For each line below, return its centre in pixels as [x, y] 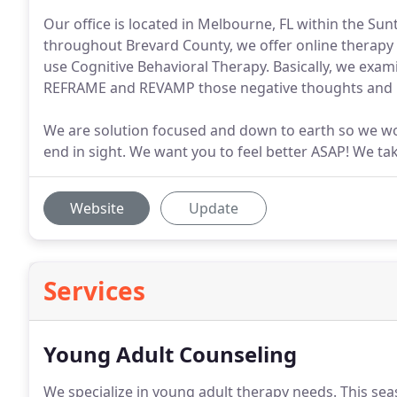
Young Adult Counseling [170, 354]
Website [97, 208]
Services [94, 291]
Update [214, 208]
